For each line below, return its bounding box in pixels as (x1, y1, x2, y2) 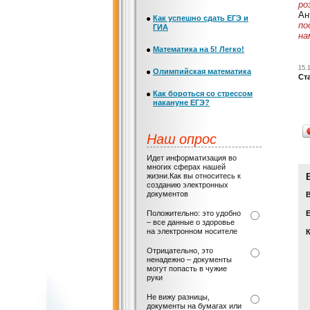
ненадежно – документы (147, 255, 232, 264)
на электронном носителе (147, 227, 237, 235)
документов (147, 190, 188, 198)
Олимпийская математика (153, 67, 251, 75)
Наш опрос (147, 129, 217, 147)
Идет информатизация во (147, 154, 237, 162)
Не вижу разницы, (147, 293, 210, 301)
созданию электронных (147, 181, 228, 189)
